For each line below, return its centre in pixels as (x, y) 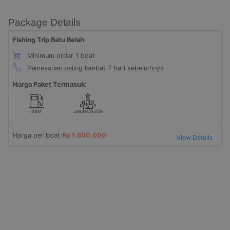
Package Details (44, 22)
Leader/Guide (88, 111)
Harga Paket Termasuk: (50, 84)
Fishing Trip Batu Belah (49, 40)
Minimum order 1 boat (60, 55)
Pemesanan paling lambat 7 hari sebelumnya (94, 68)
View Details (195, 137)
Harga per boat (37, 135)
